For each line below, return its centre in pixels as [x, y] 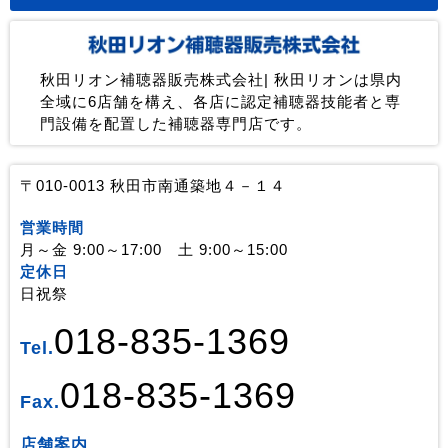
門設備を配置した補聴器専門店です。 [176, 124]
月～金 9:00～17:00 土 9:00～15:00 [154, 250]
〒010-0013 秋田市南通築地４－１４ [153, 186]
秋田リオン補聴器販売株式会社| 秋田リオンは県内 [221, 80]
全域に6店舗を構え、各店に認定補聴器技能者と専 [220, 102]
